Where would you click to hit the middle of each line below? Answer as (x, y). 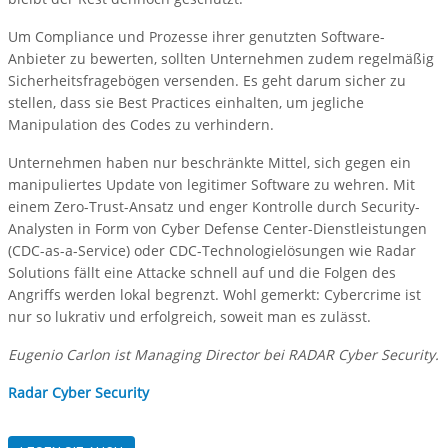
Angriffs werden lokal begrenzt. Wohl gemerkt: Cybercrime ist (214, 295)
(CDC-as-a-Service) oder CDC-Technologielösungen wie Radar (212, 251)
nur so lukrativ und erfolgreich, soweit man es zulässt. (189, 317)
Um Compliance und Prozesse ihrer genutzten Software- (196, 37)
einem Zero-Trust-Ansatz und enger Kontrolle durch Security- (214, 207)
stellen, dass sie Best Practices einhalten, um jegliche (186, 103)
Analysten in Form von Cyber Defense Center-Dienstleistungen (217, 229)
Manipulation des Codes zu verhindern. (141, 125)
